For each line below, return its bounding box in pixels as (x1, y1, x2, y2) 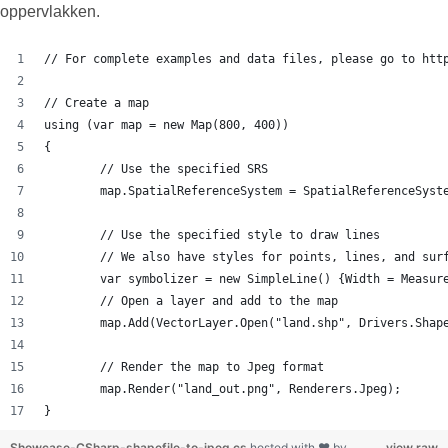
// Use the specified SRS (100, 162, 268, 177)
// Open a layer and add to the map (100, 294, 338, 309)
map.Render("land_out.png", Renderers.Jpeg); (100, 382, 401, 397)
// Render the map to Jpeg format (100, 360, 324, 375)
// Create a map (44, 96, 149, 111)
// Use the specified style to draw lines (100, 228, 380, 243)
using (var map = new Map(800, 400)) (44, 118, 289, 133)
